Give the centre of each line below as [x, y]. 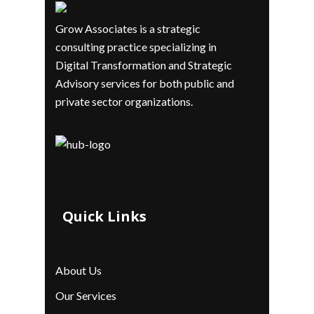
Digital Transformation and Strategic [144, 65]
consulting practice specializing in [136, 47]
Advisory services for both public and [145, 83]
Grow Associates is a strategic [128, 29]
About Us [78, 271]
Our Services [86, 296]
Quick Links [104, 217]
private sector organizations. [124, 102]
